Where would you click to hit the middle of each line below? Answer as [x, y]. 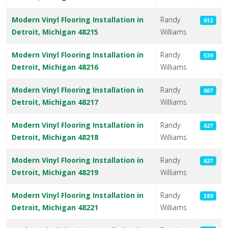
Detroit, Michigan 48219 [55, 172]
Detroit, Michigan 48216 [55, 67]
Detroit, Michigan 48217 [55, 102]
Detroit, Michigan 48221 [55, 207]
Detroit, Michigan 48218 [55, 137]
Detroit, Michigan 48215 [55, 32]
